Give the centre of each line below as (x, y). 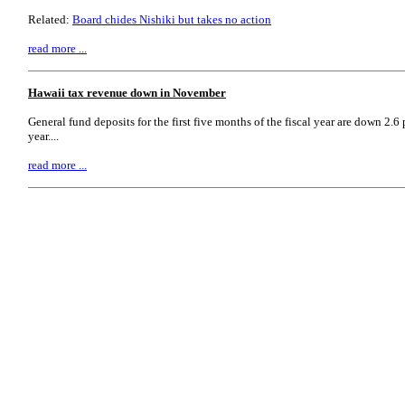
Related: (50, 19)
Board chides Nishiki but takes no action (172, 19)
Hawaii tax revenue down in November (127, 93)
